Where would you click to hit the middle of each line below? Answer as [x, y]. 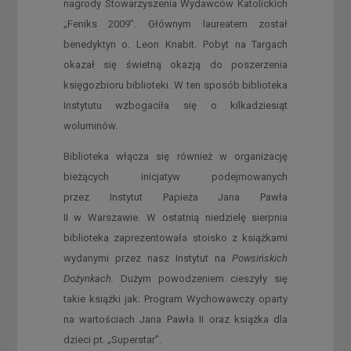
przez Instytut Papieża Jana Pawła [175, 197]
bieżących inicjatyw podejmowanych [175, 176]
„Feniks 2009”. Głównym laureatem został [175, 24]
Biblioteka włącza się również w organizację [175, 156]
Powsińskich [260, 258]
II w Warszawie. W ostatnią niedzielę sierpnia [175, 217]
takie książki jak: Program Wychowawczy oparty [175, 299]
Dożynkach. [88, 278]
